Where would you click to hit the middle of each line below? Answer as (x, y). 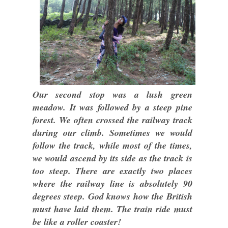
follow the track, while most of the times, (112, 146)
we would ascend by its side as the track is (112, 158)
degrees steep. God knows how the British (112, 196)
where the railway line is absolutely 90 (112, 184)
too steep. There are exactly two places (112, 171)
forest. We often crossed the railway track (112, 120)
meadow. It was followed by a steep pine (112, 107)
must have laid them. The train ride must (112, 209)
